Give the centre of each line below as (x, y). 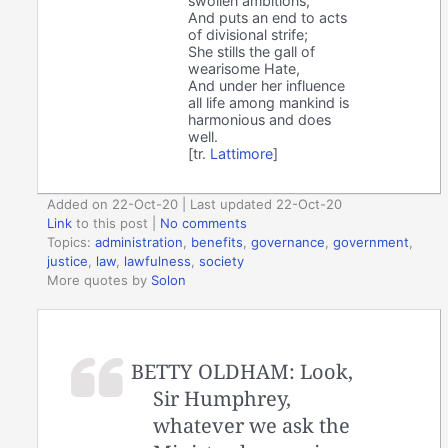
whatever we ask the (252, 425)
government (371, 242)
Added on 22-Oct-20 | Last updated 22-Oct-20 (195, 204)
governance (288, 242)
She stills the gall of (252, 51)
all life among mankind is (269, 102)
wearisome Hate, (244, 68)
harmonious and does (260, 119)
